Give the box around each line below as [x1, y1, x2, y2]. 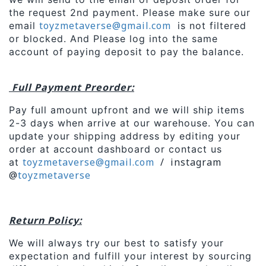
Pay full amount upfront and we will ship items [9, 104, 245, 116]
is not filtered [174, 20, 246, 31]
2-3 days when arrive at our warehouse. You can [9, 117, 255, 129]
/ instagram [157, 156, 221, 169]
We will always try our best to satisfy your [9, 237, 224, 249]
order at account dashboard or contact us [9, 143, 222, 155]
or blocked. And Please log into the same [9, 33, 218, 45]
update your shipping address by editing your [9, 130, 240, 142]
